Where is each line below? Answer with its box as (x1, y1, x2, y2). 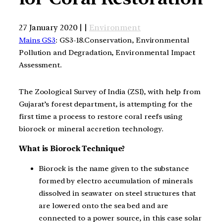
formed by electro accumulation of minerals (39, 176, 193, 185)
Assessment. (19, 60, 62, 69)
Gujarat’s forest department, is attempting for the (19, 100, 192, 109)
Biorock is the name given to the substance (39, 164, 189, 173)
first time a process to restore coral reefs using (19, 112, 183, 121)
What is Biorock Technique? (19, 144, 125, 153)
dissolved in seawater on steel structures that (39, 188, 196, 198)
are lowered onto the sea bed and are (39, 201, 168, 210)
